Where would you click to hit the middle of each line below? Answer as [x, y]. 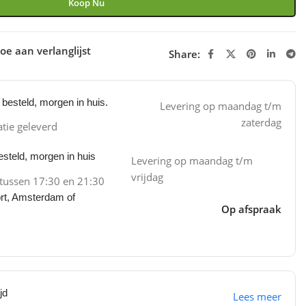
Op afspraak [251, 209]
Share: [185, 54]
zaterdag [261, 123]
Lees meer [257, 297]
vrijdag [147, 177]
